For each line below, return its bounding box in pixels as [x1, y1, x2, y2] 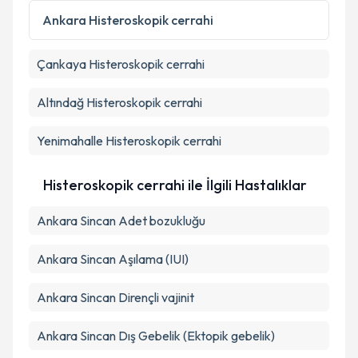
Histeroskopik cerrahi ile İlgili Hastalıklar [43, 176, 307, 194]
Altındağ [37, 94, 84, 110]
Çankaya [37, 56, 86, 72]
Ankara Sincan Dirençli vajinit [37, 289, 194, 305]
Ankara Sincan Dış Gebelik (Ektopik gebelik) [37, 328, 275, 344]
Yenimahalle [37, 133, 103, 149]
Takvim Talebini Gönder [121, 41, 260, 57]
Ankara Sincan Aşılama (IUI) [37, 251, 189, 267]
